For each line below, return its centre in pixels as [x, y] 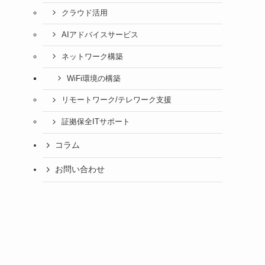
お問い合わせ [80, 169]
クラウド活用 [84, 13]
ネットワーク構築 [92, 56]
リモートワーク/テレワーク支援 [116, 100]
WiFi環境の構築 [93, 78]
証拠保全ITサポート [96, 122]
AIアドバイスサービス [100, 35]
